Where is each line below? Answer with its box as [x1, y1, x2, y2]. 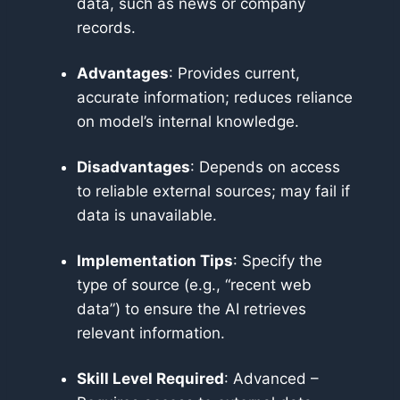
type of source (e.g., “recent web [77, 275, 312, 294]
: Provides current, [169, 63, 300, 82]
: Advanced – [224, 369, 319, 387]
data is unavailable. [77, 205, 217, 224]
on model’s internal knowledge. [77, 112, 299, 130]
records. [77, 18, 136, 37]
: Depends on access [190, 157, 340, 176]
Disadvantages [77, 157, 190, 176]
